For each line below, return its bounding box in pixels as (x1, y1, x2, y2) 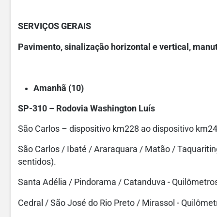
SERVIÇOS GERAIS (18, 21, 91, 31)
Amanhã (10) (33, 83, 84, 93)
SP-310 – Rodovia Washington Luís (18, 103, 155, 113)
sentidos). (18, 157, 56, 167)
